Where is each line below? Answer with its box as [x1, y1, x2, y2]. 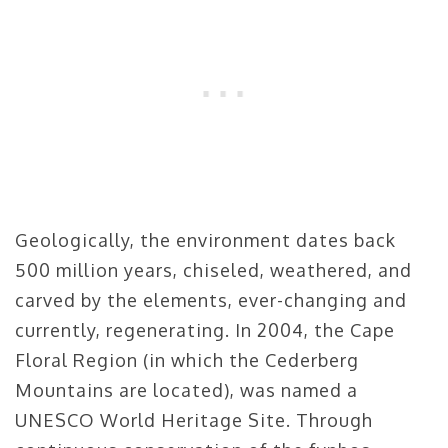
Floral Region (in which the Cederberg [15, 348, 359, 371]
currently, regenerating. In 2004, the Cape [15, 318, 395, 341]
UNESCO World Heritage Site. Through [15, 408, 373, 431]
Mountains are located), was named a [15, 378, 358, 401]
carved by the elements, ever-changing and [15, 288, 407, 311]
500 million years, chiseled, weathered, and [15, 258, 412, 281]
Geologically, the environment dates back [15, 228, 396, 251]
